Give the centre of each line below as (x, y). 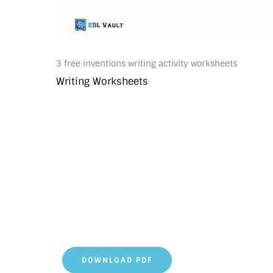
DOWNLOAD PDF (117, 260)
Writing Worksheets (102, 81)
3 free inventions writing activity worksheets (147, 63)
